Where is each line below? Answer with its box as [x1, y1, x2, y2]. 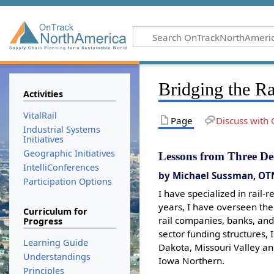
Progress [23, 215, 62, 227]
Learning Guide [23, 236, 88, 248]
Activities [23, 88, 63, 100]
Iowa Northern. [158, 254, 225, 267]
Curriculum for [23, 205, 87, 217]
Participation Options [23, 176, 112, 188]
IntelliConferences [23, 161, 99, 174]
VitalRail [23, 109, 57, 121]
